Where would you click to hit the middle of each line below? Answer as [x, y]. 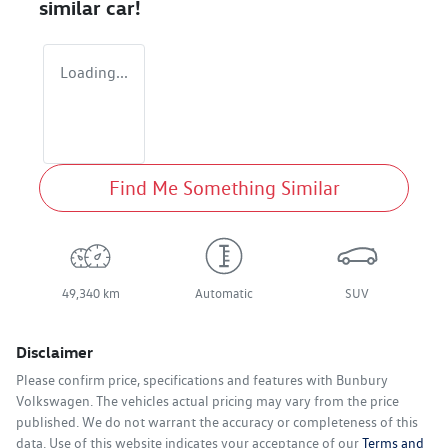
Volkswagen [53, 401]
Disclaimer [54, 352]
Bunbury [362, 380]
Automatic [223, 294]
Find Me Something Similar [224, 188]
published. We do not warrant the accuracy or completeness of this [217, 422]
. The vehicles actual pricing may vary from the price [244, 401]
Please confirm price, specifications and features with [176, 380]
